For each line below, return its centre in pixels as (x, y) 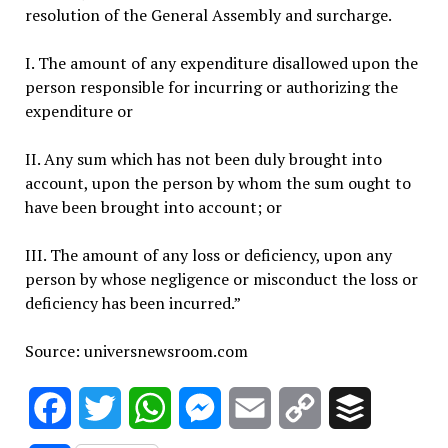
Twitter (148, 407)
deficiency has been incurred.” (132, 302)
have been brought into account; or (153, 206)
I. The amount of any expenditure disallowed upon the (221, 62)
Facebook (104, 407)
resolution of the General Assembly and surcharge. (208, 14)
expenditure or (78, 110)
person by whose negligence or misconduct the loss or (221, 278)
